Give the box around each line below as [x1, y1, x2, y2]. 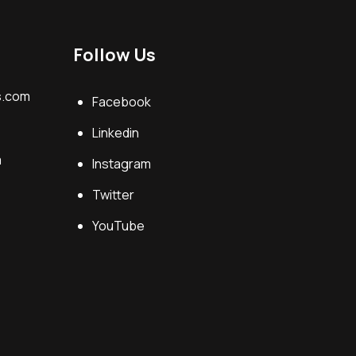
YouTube [91, 217, 145, 234]
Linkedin [91, 124, 139, 141]
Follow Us [72, 43, 156, 67]
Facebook [91, 93, 151, 110]
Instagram [91, 155, 151, 172]
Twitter [91, 186, 134, 203]
